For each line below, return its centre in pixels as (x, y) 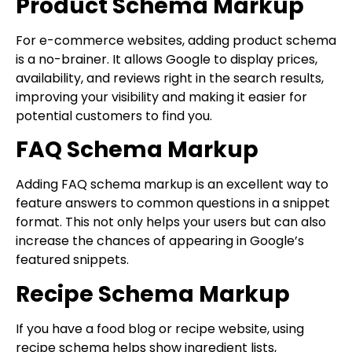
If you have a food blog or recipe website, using (160, 328)
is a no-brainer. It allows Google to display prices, (167, 59)
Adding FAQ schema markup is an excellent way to (172, 185)
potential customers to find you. (114, 115)
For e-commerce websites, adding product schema (176, 40)
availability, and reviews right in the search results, (170, 78)
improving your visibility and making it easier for (161, 97)
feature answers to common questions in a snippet (173, 203)
